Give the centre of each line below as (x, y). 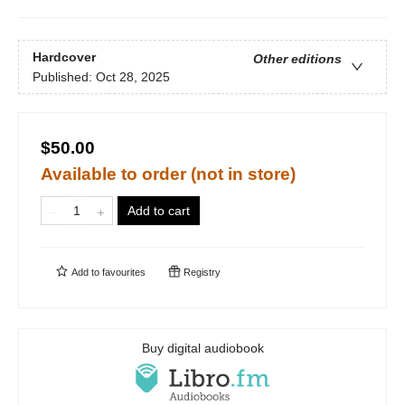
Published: (64, 76)
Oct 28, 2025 (133, 76)
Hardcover (64, 57)
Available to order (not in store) (168, 174)
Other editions (297, 58)
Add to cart (159, 211)
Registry (201, 273)
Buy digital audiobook (202, 348)
